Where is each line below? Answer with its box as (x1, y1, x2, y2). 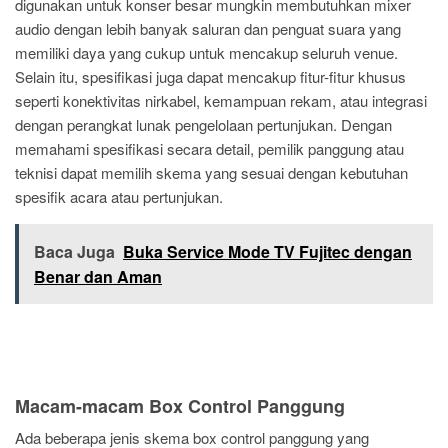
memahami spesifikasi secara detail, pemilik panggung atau (15, 137, 404, 159)
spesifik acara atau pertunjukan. (15, 185, 223, 207)
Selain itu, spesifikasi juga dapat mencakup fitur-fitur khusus (15, 65, 406, 87)
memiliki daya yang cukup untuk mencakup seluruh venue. (15, 41, 402, 63)
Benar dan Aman (34, 264, 162, 288)
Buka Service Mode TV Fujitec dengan (123, 239, 412, 263)
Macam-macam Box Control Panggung (15, 392, 345, 419)
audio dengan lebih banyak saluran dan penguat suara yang (15, 17, 401, 39)
